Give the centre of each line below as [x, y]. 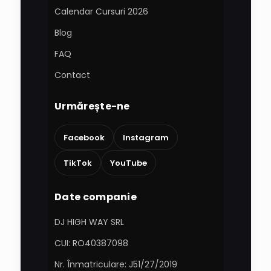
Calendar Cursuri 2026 [102, 12]
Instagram [146, 137]
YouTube [129, 163]
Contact [73, 75]
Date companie [96, 197]
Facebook [84, 137]
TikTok [78, 163]
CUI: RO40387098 [92, 243]
